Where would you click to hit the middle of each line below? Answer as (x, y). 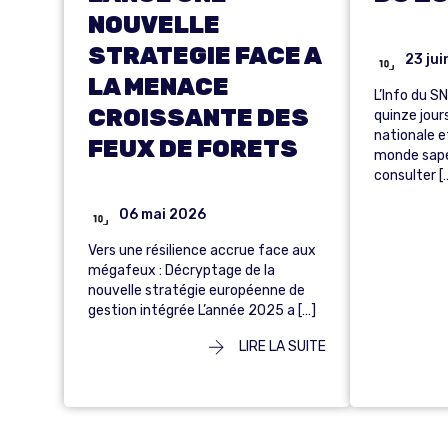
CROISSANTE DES (198, 118)
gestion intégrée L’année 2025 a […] (202, 311)
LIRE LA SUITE (281, 347)
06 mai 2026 (162, 214)
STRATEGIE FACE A (204, 56)
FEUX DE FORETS (193, 149)
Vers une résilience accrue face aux (202, 251)
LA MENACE (158, 87)
